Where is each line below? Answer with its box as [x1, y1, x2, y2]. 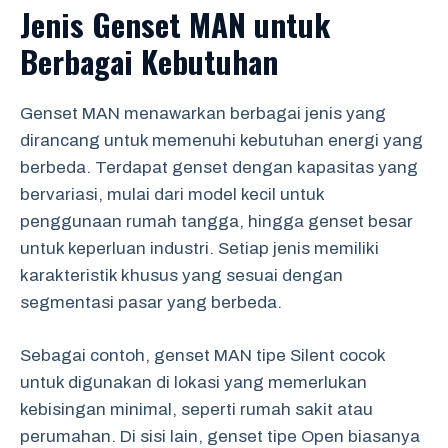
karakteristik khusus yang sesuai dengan [20, 266, 343, 285]
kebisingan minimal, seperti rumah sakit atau [20, 399, 373, 419]
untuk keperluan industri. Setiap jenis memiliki [20, 239, 379, 258]
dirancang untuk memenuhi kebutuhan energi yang [20, 131, 423, 150]
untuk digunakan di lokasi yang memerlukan [20, 372, 367, 392]
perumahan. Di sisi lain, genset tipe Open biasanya [20, 426, 420, 446]
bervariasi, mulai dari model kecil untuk [20, 185, 324, 204]
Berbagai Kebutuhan [20, 38, 278, 84]
